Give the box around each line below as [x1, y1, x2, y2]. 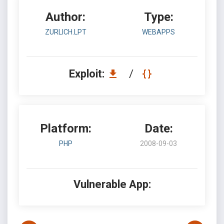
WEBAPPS [142, 28, 175, 36]
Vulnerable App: [73, 178, 151, 190]
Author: [45, 10, 85, 24]
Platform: [39, 121, 91, 135]
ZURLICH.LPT [44, 28, 86, 36]
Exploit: [68, 67, 107, 80]
